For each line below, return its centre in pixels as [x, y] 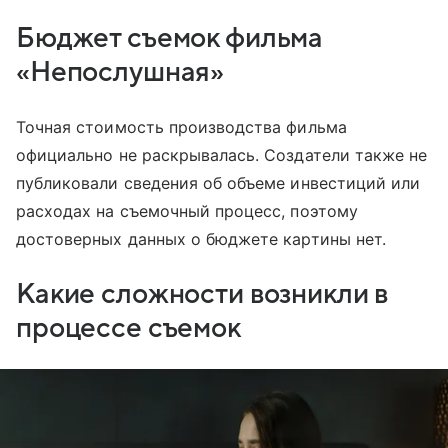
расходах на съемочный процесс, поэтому [187, 211]
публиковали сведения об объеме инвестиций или [218, 183]
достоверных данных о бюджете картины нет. [204, 239]
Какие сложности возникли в [202, 294]
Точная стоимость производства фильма [181, 127]
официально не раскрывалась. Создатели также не [222, 155]
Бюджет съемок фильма [170, 38]
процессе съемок [128, 328]
